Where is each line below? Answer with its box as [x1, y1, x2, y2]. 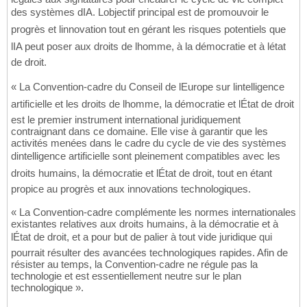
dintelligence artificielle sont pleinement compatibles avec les [11, 150, 280, 162]
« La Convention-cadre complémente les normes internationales [11, 206, 296, 219]
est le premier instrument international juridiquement [11, 114, 241, 126]
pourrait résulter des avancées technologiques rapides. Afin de [11, 247, 288, 259]
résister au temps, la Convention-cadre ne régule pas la [11, 258, 258, 271]
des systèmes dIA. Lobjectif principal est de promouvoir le [11, 6, 269, 19]
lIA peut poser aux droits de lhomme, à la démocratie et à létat [11, 40, 286, 53]
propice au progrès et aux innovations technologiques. [11, 183, 251, 195]
